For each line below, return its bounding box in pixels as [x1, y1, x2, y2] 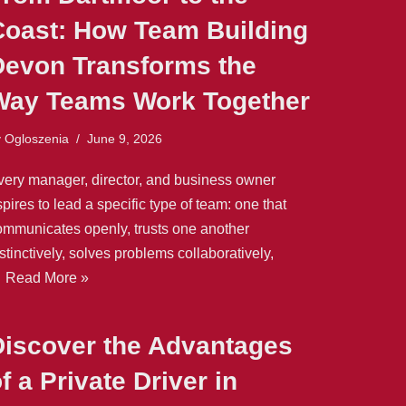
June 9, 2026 [87, 130, 162, 146]
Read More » [5, 269, 89, 285]
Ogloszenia [5, 130, 69, 146]
